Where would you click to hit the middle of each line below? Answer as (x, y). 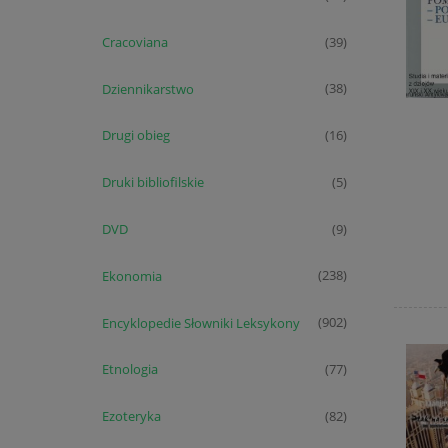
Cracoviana (134, 41)
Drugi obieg (135, 135)
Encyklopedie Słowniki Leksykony (200, 322)
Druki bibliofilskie (152, 182)
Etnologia (129, 369)
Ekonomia (131, 275)
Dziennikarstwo (147, 88)
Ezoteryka (131, 416)
